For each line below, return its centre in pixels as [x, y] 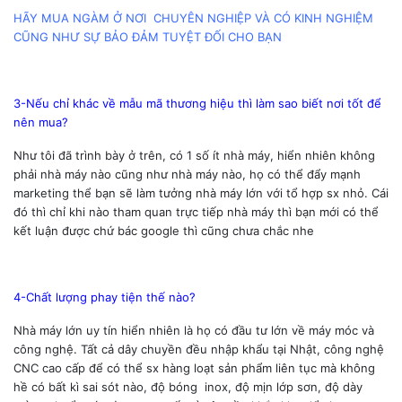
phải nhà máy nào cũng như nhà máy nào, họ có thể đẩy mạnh [187, 174]
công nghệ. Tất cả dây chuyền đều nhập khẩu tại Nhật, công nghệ [199, 349]
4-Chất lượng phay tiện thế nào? [105, 297]
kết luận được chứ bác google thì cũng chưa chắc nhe [164, 230]
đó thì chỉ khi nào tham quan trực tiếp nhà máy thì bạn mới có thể [196, 211]
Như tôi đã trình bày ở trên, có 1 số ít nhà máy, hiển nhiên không [194, 155]
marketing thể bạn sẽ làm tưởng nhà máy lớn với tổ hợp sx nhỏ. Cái [201, 192]
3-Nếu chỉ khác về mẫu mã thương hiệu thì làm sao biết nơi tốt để [197, 103]
